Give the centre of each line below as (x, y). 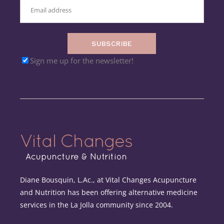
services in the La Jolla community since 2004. (97, 205)
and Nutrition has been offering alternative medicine (109, 192)
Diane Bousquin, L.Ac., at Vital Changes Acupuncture (108, 180)
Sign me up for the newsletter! (82, 60)
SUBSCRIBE (112, 43)
